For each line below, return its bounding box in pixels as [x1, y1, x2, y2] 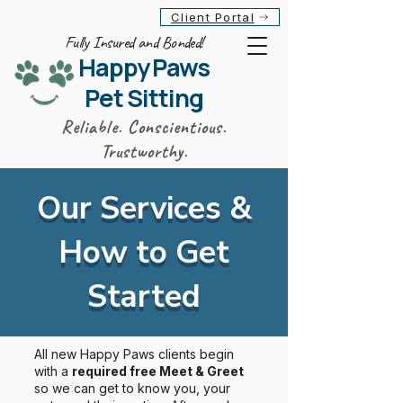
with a [34, 363, 72, 379]
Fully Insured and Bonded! [65, 31, 203, 53]
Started [87, 275, 201, 318]
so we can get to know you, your [34, 381, 230, 396]
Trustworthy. [100, 140, 188, 163]
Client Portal [171, 10, 255, 24]
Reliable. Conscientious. [61, 116, 227, 139]
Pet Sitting [85, 81, 203, 114]
